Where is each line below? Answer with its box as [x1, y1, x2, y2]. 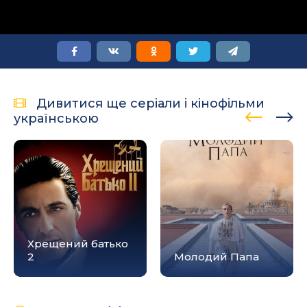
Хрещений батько [27, 237, 128, 250]
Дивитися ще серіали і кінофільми [36, 96, 265, 111]
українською [14, 111, 99, 126]
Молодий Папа [174, 250, 259, 263]
